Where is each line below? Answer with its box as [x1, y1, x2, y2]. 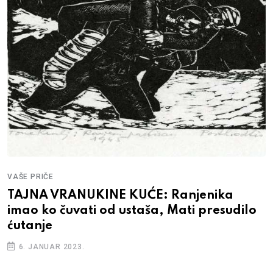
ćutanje [7, 219, 52, 232]
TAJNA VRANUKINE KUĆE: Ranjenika [7, 189, 233, 202]
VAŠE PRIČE [7, 172, 54, 181]
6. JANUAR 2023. [16, 242, 85, 251]
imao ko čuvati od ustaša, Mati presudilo [7, 204, 257, 217]
